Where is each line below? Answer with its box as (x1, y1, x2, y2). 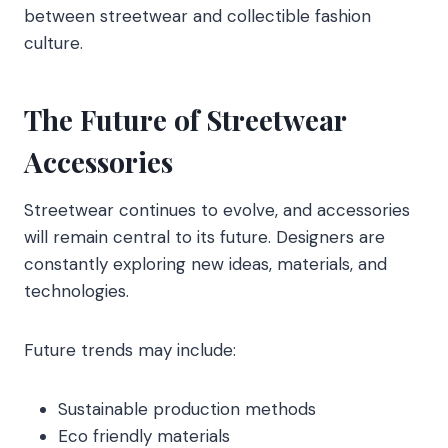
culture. (24, 32, 83, 55)
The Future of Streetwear (24, 101, 346, 139)
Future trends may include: (24, 339, 236, 362)
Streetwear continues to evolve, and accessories (24, 199, 410, 222)
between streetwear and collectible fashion (24, 5, 371, 28)
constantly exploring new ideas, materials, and (24, 253, 387, 276)
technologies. (24, 280, 129, 303)
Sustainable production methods (58, 398, 316, 421)
